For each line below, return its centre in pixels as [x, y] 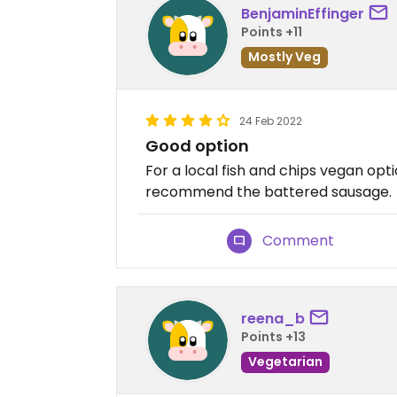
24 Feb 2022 [271, 121]
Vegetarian [285, 361]
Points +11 [272, 31]
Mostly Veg [284, 56]
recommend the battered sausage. [269, 192]
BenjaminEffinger [303, 13]
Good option [197, 146]
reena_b [273, 318]
